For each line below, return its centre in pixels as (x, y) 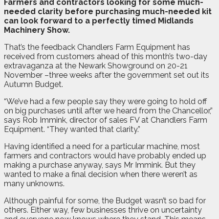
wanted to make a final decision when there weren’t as (101, 174)
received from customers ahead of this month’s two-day (106, 56)
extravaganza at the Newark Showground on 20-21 (96, 66)
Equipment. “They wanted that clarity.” (72, 129)
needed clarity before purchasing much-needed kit (108, 11)
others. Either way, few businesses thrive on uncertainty (103, 210)
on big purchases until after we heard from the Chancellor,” (108, 110)
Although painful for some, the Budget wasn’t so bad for (105, 200)
